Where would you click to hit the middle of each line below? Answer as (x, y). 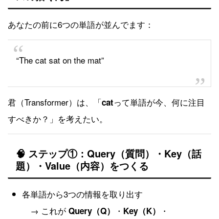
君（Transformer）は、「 (55, 102)
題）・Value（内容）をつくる (82, 165)
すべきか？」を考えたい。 (58, 118)
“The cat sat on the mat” (60, 60)
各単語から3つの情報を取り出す (83, 194)
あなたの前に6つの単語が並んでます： (81, 24)
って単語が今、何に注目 (159, 102)
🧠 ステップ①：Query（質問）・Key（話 (109, 153)
